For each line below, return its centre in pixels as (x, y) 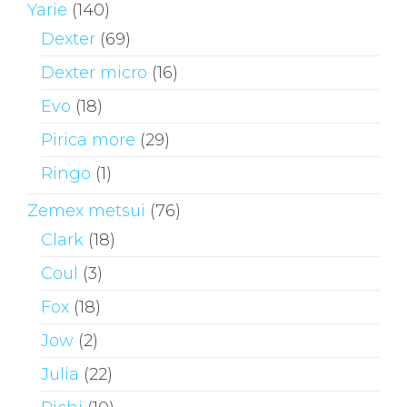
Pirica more (88, 139)
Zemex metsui (86, 210)
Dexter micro (94, 72)
